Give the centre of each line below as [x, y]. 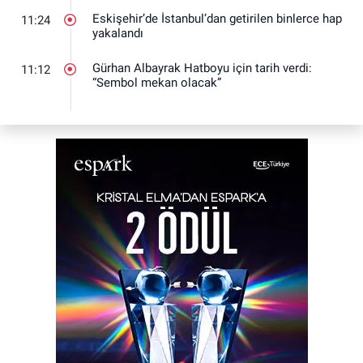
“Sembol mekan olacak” [157, 83]
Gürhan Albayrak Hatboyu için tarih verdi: [202, 68]
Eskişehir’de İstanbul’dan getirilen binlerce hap [217, 18]
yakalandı [118, 33]
